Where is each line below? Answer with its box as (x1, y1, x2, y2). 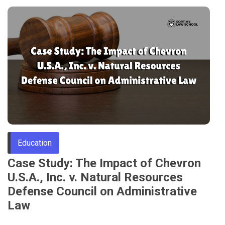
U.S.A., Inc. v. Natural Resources (8, 170, 183, 185)
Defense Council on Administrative (8, 184, 197, 199)
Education (18, 138, 52, 148)
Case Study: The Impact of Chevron (8, 156, 201, 171)
